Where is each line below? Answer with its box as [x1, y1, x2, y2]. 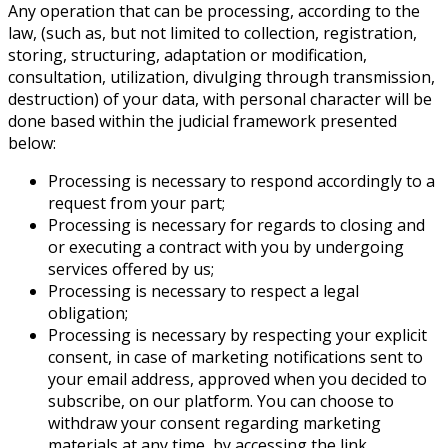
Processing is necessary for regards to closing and [48, 214, 425, 237]
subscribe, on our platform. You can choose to [48, 390, 394, 413]
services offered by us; [48, 258, 214, 281]
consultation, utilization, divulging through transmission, [8, 66, 435, 89]
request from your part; [48, 192, 225, 215]
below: [8, 132, 56, 155]
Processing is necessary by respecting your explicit [48, 324, 427, 347]
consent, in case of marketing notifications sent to [48, 346, 423, 369]
